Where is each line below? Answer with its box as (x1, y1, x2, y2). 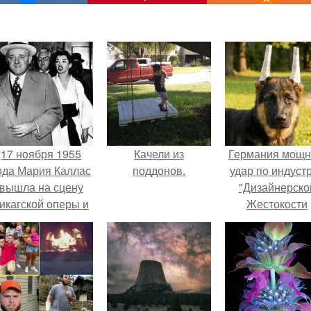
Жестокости (246, 196, 308, 212)
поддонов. (133, 162, 185, 178)
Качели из (134, 146, 184, 162)
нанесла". (252, 212, 302, 228)
